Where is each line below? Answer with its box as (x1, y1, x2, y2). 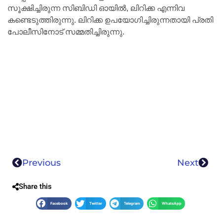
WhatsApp (161, 201, 182, 206)
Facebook (50, 201, 68, 206)
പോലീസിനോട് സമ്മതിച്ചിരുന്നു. (7, 25, 124, 39)
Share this (19, 182, 52, 191)
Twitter (89, 201, 102, 206)
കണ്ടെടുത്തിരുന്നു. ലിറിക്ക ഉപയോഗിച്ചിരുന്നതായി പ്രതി (7, 13, 213, 28)
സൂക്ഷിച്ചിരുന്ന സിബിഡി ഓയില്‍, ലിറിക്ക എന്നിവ (7, 1, 184, 16)
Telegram (123, 201, 140, 206)
